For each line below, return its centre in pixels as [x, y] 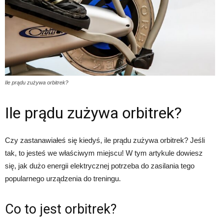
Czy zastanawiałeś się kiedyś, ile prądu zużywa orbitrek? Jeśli [105, 140]
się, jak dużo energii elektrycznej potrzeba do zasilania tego [100, 166]
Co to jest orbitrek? [61, 209]
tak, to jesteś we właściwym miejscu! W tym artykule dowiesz [104, 153]
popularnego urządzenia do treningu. [63, 179]
